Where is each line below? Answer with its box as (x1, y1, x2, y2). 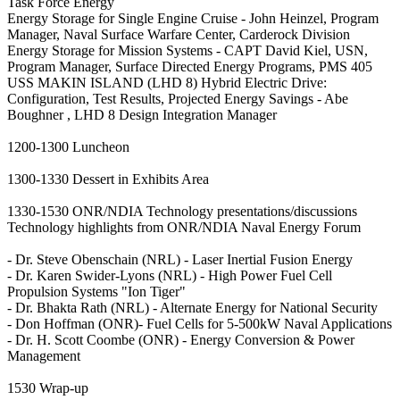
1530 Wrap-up (7, 380, 88, 396)
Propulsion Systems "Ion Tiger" (7, 284, 186, 300)
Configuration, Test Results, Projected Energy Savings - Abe (7, 91, 348, 107)
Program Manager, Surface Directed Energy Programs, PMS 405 (7, 59, 372, 75)
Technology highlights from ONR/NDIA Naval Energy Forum (7, 220, 361, 236)
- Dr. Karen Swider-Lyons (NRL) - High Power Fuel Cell (7, 268, 332, 284)
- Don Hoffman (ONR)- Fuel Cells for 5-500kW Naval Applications (7, 316, 392, 332)
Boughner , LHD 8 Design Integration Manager (7, 107, 277, 123)
